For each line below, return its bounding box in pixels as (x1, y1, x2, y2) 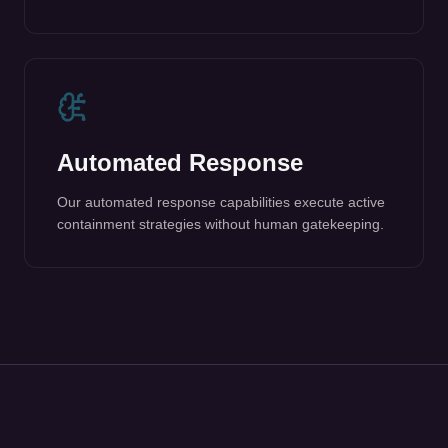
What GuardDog (87, 325, 361, 366)
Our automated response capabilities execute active (57, 59, 385, 75)
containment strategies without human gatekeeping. (57, 81, 384, 97)
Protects (152, 365, 296, 406)
